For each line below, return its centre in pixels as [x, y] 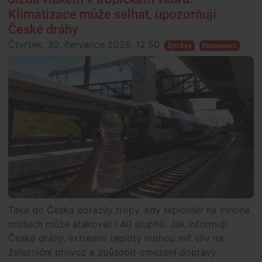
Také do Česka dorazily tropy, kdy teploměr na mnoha [129, 210]
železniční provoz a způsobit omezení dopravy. [113, 252]
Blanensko [220, 46]
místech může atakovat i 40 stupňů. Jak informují [118, 224]
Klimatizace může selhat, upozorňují [112, 15]
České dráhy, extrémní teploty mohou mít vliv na [116, 238]
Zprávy [179, 46]
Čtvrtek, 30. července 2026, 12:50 [84, 45]
